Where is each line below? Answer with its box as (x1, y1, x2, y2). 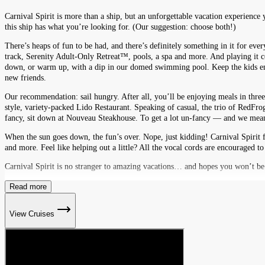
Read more (9, 182, 47, 191)
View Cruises (9, 209, 57, 219)
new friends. (5, 73, 46, 82)
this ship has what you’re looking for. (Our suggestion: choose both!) (5, 22, 236, 31)
